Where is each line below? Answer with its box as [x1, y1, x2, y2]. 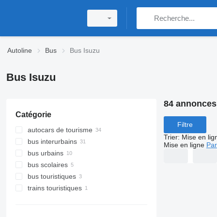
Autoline [7, 46, 32, 54]
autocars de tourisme [27, 126, 93, 134]
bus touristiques [27, 172, 76, 180]
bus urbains [27, 149, 63, 157]
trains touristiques [27, 184, 82, 192]
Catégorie [15, 110, 51, 119]
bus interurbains [27, 138, 77, 145]
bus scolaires [27, 161, 68, 169]
